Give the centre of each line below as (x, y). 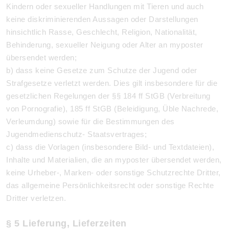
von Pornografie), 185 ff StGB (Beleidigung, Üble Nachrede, (112, 109)
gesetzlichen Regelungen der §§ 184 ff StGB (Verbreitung (108, 96)
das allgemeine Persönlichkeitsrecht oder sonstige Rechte (110, 185)
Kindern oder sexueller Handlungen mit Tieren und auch (105, 6)
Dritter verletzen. (36, 198)
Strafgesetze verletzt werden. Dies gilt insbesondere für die (112, 83)
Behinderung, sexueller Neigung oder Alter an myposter (105, 45)
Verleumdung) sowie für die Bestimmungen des (90, 121)
